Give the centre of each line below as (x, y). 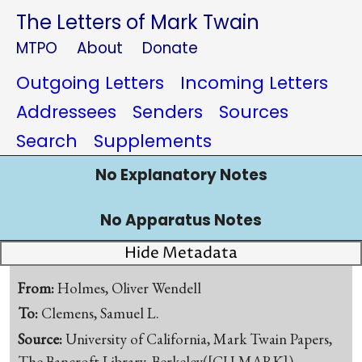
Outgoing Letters (90, 83)
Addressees (66, 112)
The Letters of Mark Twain (138, 22)
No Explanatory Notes (181, 175)
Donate (170, 48)
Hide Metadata (181, 253)
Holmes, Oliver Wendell (130, 288)
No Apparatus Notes (181, 220)
